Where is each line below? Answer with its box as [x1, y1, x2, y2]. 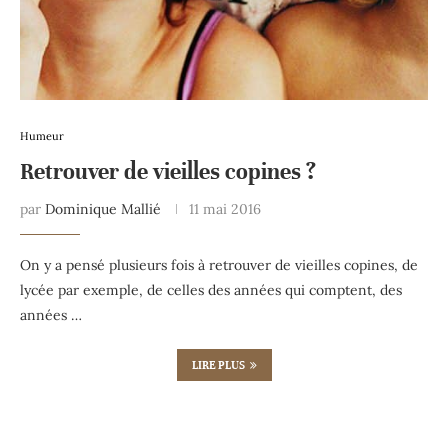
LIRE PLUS [191, 357, 245, 372]
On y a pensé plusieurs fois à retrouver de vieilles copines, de [20, 255, 418, 274]
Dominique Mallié [45, 199, 161, 218]
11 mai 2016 [189, 199, 261, 218]
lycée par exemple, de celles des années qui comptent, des [20, 280, 402, 299]
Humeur [20, 128, 64, 143]
